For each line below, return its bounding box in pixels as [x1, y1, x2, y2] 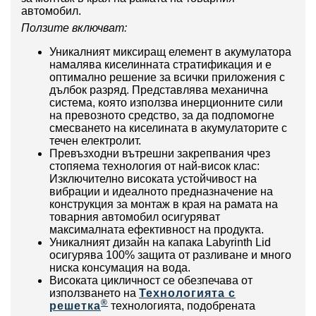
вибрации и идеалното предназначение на [49, 186, 273, 198]
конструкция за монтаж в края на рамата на [49, 198, 278, 211]
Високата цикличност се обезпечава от [49, 274, 253, 287]
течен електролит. [49, 135, 141, 147]
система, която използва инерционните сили [49, 97, 283, 109]
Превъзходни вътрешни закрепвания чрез [49, 147, 270, 160]
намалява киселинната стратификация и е [49, 59, 272, 71]
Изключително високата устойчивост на [49, 173, 257, 186]
